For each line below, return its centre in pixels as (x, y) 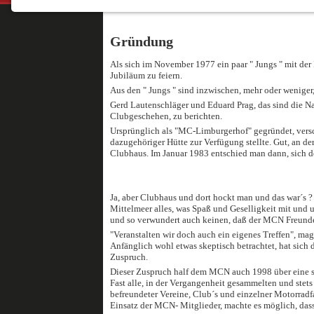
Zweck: (68, 159)
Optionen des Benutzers (105, 204)
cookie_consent (87, 133)
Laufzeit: (71, 245)
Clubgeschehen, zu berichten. (166, 116)
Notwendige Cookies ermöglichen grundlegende (160, 22)
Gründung (142, 42)
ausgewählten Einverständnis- (118, 189)
